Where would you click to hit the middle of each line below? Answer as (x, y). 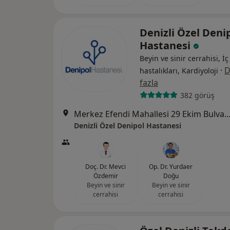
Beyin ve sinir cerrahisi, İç (184, 59)
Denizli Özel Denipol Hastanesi (128, 126)
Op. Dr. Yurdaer (171, 167)
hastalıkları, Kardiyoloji (179, 71)
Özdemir (106, 176)
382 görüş (197, 95)
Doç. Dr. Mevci (106, 167)
